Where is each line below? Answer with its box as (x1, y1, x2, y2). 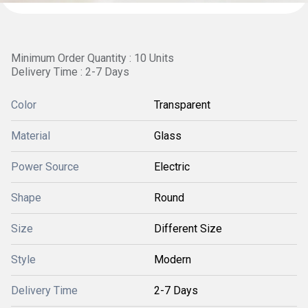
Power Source (11, 160, 79, 173)
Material (11, 129, 50, 142)
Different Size (154, 222, 222, 235)
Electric (154, 160, 190, 173)
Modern (154, 253, 191, 266)
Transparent (154, 98, 210, 111)
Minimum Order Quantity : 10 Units (11, 52, 174, 65)
